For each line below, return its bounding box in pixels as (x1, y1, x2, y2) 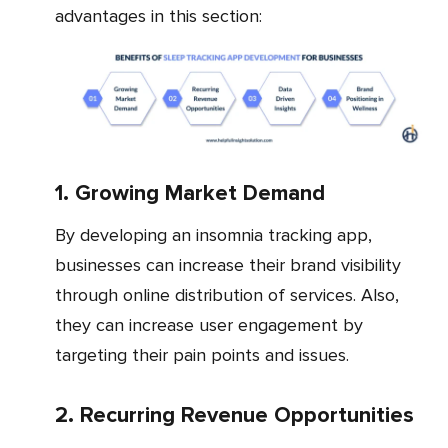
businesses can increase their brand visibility (55, 253, 401, 276)
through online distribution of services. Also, (55, 283, 399, 306)
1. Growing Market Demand (55, 179, 325, 207)
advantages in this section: (55, 5, 262, 28)
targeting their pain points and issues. (55, 343, 349, 366)
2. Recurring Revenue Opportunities (55, 401, 414, 429)
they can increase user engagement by (55, 313, 363, 336)
